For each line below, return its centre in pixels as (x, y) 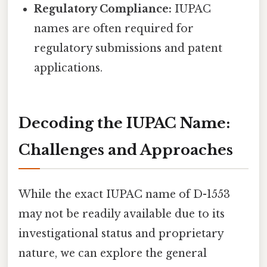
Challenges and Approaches (126, 150)
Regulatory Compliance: (103, 9)
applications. (69, 68)
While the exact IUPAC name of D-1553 (124, 195)
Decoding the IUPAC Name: (124, 123)
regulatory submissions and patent (128, 49)
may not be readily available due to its (122, 214)
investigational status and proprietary (121, 234)
